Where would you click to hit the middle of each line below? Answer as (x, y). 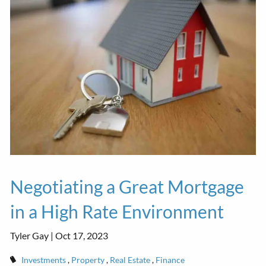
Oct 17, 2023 (82, 235)
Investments (43, 259)
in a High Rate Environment (117, 211)
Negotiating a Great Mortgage (127, 186)
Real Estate (130, 259)
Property (88, 259)
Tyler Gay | (33, 235)
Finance (170, 259)
